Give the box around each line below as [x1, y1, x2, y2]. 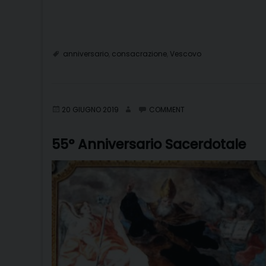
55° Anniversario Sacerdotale [52, 134, 246, 154]
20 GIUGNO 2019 [62, 104, 119, 115]
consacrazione [112, 48, 167, 59]
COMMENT [149, 104, 185, 115]
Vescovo [170, 48, 201, 59]
